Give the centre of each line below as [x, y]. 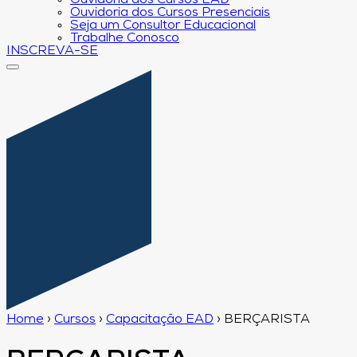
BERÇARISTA [267, 319]
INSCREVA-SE [52, 51]
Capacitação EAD [160, 319]
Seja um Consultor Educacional [163, 25]
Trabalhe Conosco [125, 38]
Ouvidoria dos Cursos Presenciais [170, 13]
